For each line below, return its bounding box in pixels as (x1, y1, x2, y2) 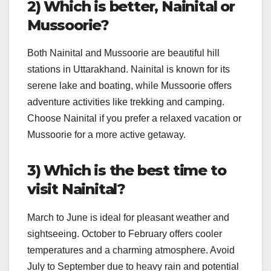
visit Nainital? (27, 180, 126, 198)
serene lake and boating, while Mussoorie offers (27, 80, 232, 91)
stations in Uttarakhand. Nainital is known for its (27, 64, 230, 75)
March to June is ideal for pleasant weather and (27, 212, 229, 223)
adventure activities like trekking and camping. (27, 97, 224, 108)
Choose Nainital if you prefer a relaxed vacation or (27, 113, 241, 124)
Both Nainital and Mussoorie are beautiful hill (27, 48, 220, 59)
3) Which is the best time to (27, 162, 226, 180)
